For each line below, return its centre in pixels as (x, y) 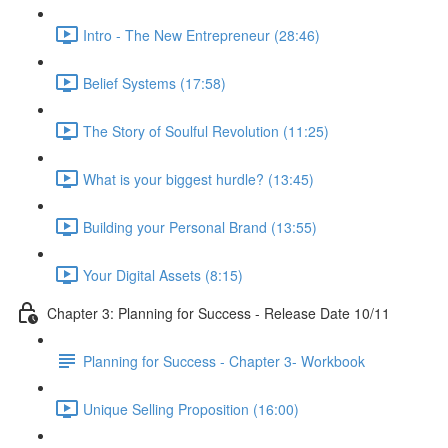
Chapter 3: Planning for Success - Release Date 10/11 (218, 312)
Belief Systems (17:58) (154, 82)
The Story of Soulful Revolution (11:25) (206, 130)
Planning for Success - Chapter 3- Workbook (224, 360)
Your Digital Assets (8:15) (163, 274)
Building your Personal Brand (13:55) (200, 226)
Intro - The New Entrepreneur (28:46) (201, 34)
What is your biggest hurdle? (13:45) (198, 178)
